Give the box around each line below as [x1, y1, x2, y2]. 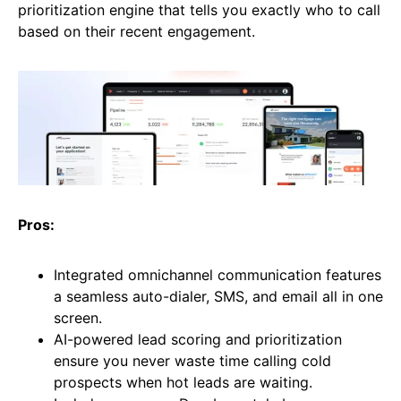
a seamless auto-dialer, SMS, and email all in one [54, 287, 383, 306]
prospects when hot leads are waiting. [54, 373, 312, 392]
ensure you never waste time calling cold [54, 352, 331, 371]
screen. [54, 309, 102, 328]
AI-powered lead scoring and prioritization [54, 330, 342, 349]
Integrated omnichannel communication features [54, 266, 381, 285]
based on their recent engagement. [18, 21, 255, 40]
